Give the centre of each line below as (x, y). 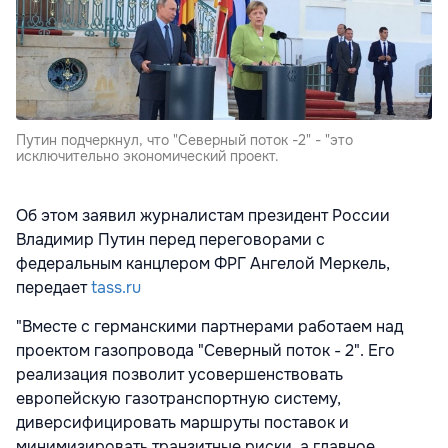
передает (51, 288)
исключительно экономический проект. (147, 156)
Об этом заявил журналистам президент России (203, 216)
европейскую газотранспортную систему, (178, 399)
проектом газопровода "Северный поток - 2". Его (205, 351)
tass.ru (114, 288)
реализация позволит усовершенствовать (179, 375)
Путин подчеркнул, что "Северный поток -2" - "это (184, 140)
